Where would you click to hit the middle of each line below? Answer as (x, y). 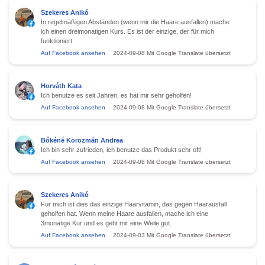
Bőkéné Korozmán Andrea (82, 140)
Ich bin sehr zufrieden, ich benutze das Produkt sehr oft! (121, 149)
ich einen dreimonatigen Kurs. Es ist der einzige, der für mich (127, 31)
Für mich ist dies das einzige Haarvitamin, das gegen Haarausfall (134, 204)
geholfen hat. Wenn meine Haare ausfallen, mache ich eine (125, 213)
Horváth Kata (61, 85)
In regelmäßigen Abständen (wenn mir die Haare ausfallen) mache (135, 22)
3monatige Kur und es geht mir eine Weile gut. (106, 223)
